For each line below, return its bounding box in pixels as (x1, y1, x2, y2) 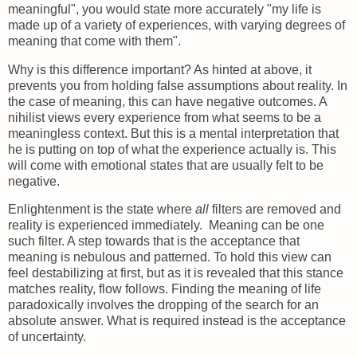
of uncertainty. (8, 330, 89, 344)
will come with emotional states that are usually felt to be (8, 158, 324, 172)
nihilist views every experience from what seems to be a (8, 110, 321, 124)
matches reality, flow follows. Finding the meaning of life (8, 282, 321, 296)
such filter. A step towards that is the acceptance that (8, 234, 300, 249)
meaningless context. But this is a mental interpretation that (8, 126, 339, 140)
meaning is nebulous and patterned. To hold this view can (8, 250, 331, 265)
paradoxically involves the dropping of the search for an (8, 298, 319, 312)
